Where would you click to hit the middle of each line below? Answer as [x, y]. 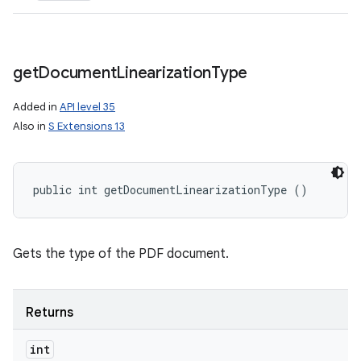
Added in [36, 107]
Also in [31, 126]
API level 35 [87, 107]
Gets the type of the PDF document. [121, 254]
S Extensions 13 [87, 126]
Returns [50, 313]
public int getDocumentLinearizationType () [170, 190]
